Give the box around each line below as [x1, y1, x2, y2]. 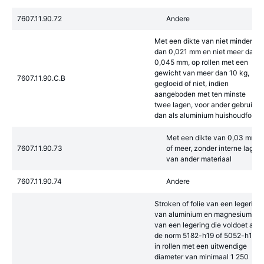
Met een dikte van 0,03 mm [166, 133, 257, 142]
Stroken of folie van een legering [154, 199, 261, 208]
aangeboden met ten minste [154, 90, 246, 98]
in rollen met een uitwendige [154, 242, 247, 250]
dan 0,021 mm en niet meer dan [154, 47, 258, 56]
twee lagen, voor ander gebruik [154, 100, 256, 109]
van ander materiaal [166, 154, 232, 163]
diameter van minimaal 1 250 [154, 252, 249, 261]
